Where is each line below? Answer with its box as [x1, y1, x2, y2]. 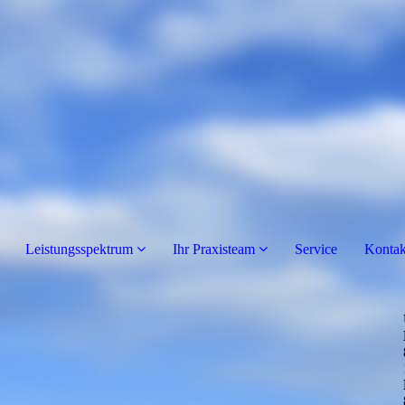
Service [295, 241, 337, 257]
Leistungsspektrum [25, 241, 133, 257]
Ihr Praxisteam [173, 241, 255, 257]
